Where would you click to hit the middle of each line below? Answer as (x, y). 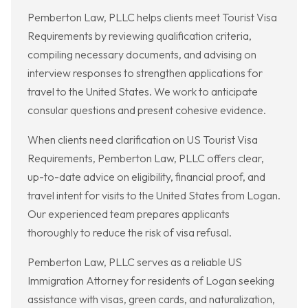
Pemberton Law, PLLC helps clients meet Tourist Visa (152, 18)
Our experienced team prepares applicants (129, 214)
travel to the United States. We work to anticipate (143, 92)
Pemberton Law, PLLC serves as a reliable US (135, 262)
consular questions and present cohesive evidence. (147, 110)
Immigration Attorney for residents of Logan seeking (151, 281)
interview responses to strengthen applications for (145, 73)
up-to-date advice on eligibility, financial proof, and (146, 177)
